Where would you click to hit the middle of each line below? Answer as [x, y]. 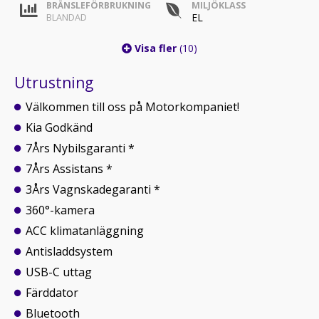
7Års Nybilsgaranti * [80, 148]
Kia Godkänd [59, 127]
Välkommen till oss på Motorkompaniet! [132, 107]
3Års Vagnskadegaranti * [93, 189]
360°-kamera [60, 210]
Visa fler [156, 48]
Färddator [52, 293]
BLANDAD [67, 17]
